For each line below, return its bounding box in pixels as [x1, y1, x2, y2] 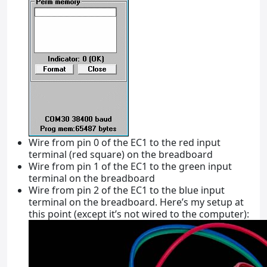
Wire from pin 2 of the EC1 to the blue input [29, 183, 225, 197]
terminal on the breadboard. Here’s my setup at [29, 195, 244, 209]
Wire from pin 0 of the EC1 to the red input [29, 135, 221, 149]
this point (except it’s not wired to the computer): [29, 207, 249, 221]
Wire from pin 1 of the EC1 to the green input [29, 159, 232, 173]
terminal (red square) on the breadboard [29, 147, 213, 161]
